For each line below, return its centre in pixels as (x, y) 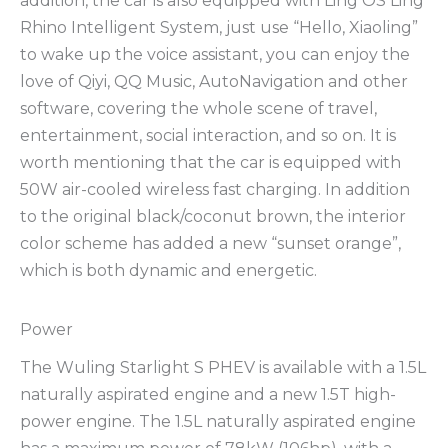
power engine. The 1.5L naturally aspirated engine (218, 422)
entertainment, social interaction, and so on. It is (208, 135)
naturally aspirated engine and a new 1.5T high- (208, 395)
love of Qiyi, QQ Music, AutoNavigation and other (214, 81)
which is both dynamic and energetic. (168, 270)
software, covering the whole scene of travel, (198, 108)
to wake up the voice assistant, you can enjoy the (215, 54)
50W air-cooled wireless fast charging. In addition (215, 189)
